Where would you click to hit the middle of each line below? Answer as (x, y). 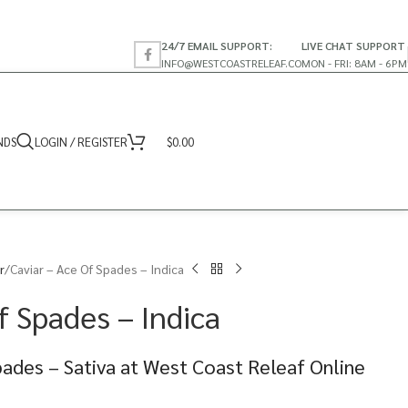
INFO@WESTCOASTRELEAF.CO (231, 62)
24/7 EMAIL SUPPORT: (217, 45)
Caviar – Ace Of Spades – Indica (97, 269)
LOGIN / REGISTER (81, 141)
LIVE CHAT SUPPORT (353, 45)
